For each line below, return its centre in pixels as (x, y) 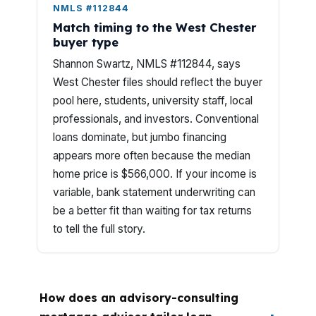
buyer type (86, 42)
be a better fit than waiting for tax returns (152, 211)
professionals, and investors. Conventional (156, 119)
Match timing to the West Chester (155, 27)
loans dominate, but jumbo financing (140, 137)
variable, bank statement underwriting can (154, 192)
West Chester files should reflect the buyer (158, 82)
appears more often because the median (152, 156)
